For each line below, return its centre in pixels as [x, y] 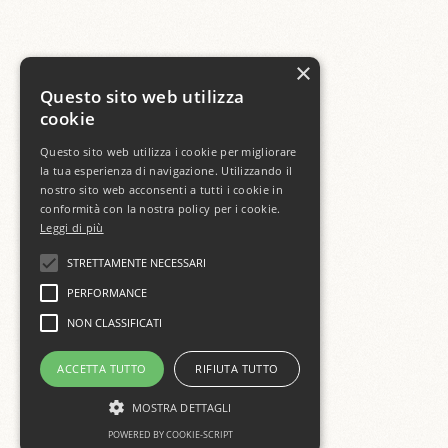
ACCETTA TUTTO [102, 368]
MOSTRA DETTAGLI [181, 407]
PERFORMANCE [107, 292]
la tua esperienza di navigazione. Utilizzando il [166, 170]
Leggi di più [72, 227]
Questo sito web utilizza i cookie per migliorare [168, 151]
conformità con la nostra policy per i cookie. [160, 208]
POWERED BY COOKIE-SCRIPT [170, 434]
